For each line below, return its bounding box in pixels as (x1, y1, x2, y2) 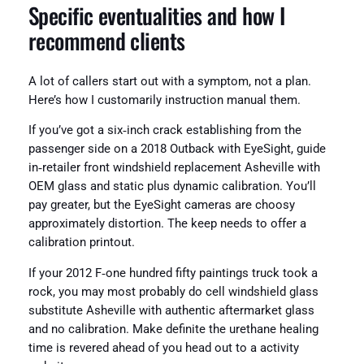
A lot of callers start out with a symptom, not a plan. (28, 74, 311, 89)
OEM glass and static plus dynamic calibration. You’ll (28, 180, 316, 194)
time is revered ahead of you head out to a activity (28, 340, 299, 355)
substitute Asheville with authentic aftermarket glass (28, 303, 314, 318)
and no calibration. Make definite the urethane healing (28, 322, 318, 336)
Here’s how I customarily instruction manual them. (28, 93, 301, 107)
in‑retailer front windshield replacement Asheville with (28, 161, 320, 175)
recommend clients (28, 24, 185, 58)
